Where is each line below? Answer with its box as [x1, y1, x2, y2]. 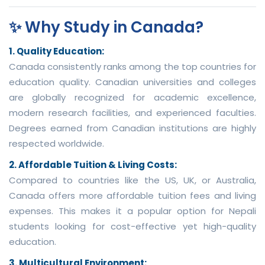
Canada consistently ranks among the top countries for [9, 60, 256, 73]
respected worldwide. [9, 137, 104, 150]
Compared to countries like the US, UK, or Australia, [9, 173, 256, 186]
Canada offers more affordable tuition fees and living [9, 189, 256, 202]
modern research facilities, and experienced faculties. [9, 106, 256, 119]
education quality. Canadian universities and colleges [9, 75, 256, 88]
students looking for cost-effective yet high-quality [9, 219, 256, 232]
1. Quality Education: [9, 44, 104, 57]
